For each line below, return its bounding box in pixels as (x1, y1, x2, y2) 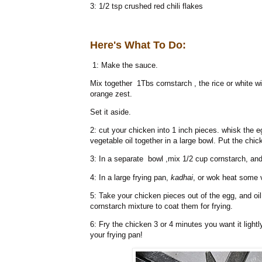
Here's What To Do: (90, 39, 186, 51)
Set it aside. (90, 108, 131, 117)
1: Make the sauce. (90, 60, 158, 70)
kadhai (171, 173, 193, 182)
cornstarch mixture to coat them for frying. (90, 201, 233, 211)
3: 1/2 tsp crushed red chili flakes (90, 2, 203, 11)
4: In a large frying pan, (90, 173, 171, 182)
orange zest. (90, 89, 132, 98)
